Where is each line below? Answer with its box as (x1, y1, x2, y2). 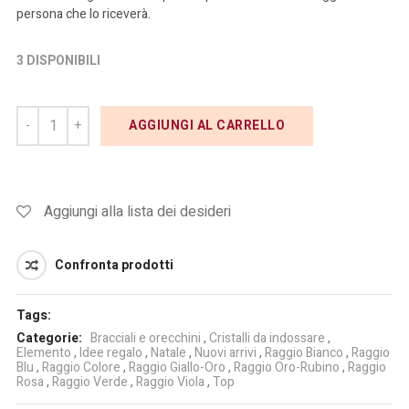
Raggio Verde (52, 372, 128, 392)
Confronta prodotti (55, 255, 173, 275)
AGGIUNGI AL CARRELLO (129, 116, 285, 135)
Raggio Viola (136, 372, 204, 392)
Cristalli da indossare (209, 329, 325, 348)
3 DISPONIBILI (16, 51, 100, 70)
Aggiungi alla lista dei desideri (44, 201, 231, 223)
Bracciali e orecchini (90, 329, 201, 348)
